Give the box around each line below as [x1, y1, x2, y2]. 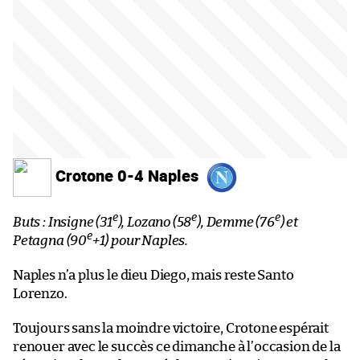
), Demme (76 [197, 215, 275, 229]
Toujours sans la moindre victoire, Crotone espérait [13, 321, 329, 335]
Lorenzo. [13, 286, 67, 301]
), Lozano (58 [117, 215, 192, 229]
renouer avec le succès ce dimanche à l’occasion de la [13, 339, 341, 354]
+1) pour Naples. [92, 233, 188, 247]
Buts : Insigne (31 [13, 215, 112, 229]
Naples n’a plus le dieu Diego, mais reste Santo [13, 268, 294, 282]
